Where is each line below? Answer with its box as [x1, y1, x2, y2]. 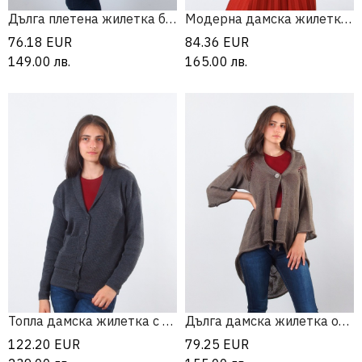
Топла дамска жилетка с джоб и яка [162, 313, 173, 330]
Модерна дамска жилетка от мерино [341, 11, 351, 27]
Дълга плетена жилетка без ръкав [166, 11, 176, 27]
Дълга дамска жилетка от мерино [339, 313, 349, 330]
